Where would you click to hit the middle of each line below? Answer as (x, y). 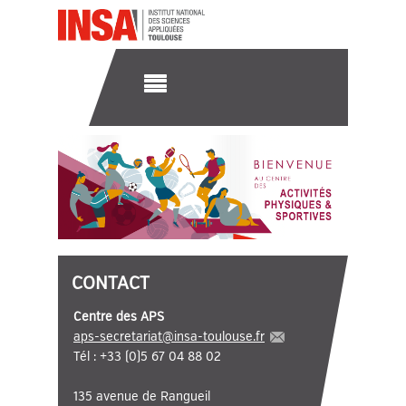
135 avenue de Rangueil (142, 396)
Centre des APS (119, 317)
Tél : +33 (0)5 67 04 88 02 (147, 357)
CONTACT (111, 283)
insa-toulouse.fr (219, 337)
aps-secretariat (118, 337)
